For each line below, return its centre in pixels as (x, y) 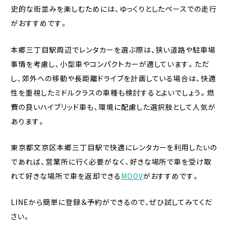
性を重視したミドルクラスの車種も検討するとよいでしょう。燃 (113, 92)
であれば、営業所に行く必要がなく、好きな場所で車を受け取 (111, 162)
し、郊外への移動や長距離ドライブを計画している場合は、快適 (113, 78)
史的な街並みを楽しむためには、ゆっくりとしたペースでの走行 (114, 9)
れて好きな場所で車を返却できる (66, 176)
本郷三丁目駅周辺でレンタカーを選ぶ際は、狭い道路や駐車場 (113, 49)
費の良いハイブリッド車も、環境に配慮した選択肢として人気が (113, 107)
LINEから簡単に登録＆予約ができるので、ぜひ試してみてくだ (112, 202)
